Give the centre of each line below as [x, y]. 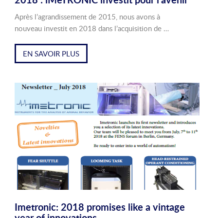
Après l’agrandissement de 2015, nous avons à [87, 17]
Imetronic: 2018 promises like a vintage [100, 207]
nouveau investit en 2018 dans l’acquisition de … [92, 28]
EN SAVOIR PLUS [51, 54]
